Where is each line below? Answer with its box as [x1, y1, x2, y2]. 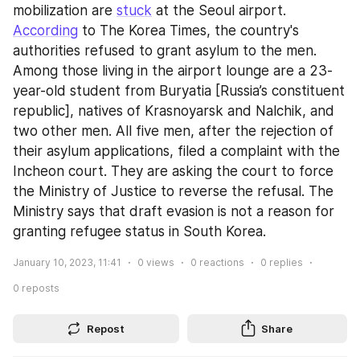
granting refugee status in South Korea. [13, 223, 266, 239]
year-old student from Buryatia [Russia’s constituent [13, 82, 345, 99]
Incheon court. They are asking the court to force [13, 162, 333, 179]
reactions [197, 256, 244, 268]
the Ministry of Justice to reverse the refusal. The [13, 182, 333, 199]
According [13, 22, 78, 39]
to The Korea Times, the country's [78, 22, 299, 39]
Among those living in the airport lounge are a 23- [13, 62, 333, 79]
